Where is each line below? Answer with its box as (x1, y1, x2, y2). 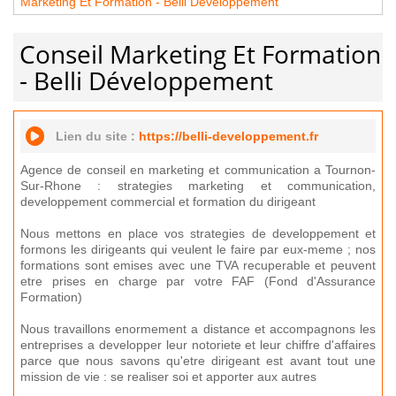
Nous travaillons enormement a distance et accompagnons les (20, 322, 376, 336)
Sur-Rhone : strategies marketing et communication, (20, 179, 376, 193)
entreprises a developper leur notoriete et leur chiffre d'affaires (20, 338, 376, 352)
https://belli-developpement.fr (139, 129, 318, 143)
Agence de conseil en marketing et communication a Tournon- (20, 163, 376, 177)
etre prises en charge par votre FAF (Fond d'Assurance (20, 274, 376, 288)
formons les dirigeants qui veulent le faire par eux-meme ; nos (20, 242, 376, 256)
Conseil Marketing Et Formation (19, 37, 381, 71)
